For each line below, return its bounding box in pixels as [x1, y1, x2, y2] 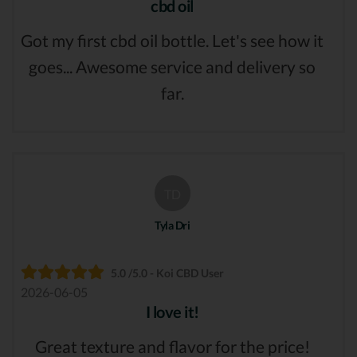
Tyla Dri [155, 218, 190, 233]
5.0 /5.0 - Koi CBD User [111, 266, 224, 280]
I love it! [145, 302, 199, 322]
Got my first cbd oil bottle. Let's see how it [21, 30, 324, 51]
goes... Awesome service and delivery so [29, 57, 316, 77]
